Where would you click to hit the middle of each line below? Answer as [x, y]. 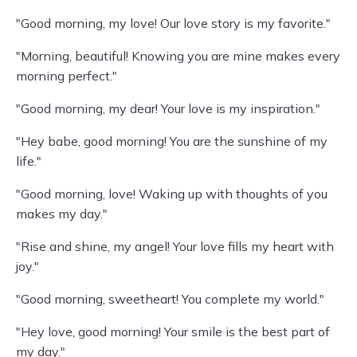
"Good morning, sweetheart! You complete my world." [170, 299]
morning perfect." [67, 76]
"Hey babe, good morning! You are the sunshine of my [172, 141]
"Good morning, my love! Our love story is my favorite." [173, 23]
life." [29, 161]
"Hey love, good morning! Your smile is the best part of [173, 331]
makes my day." [62, 214]
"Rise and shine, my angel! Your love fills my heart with [175, 246]
